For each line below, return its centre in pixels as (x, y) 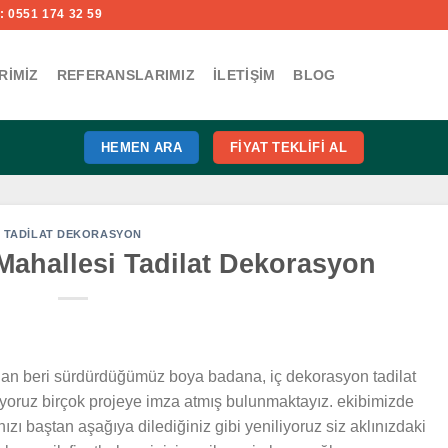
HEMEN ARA (141, 147)
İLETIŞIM (244, 75)
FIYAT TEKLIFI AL (288, 147)
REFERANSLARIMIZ (126, 75)
